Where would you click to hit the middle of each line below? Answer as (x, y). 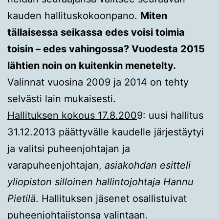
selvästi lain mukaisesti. (62, 99)
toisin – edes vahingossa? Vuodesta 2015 (106, 49)
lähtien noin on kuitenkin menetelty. (92, 65)
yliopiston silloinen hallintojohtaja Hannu (100, 182)
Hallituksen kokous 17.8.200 (72, 115)
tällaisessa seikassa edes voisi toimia (96, 32)
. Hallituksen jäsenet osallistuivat (111, 198)
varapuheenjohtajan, (56, 165)
